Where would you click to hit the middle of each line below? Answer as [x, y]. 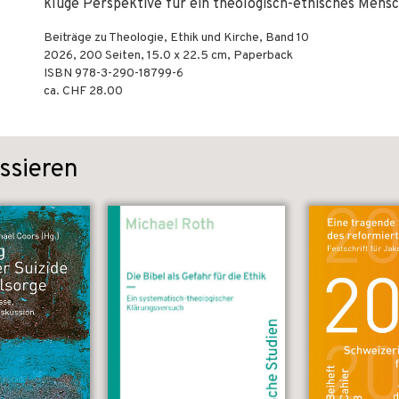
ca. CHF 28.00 [83, 91]
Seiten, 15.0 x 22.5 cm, [168, 56]
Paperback [263, 56]
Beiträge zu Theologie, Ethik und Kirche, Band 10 [176, 38]
